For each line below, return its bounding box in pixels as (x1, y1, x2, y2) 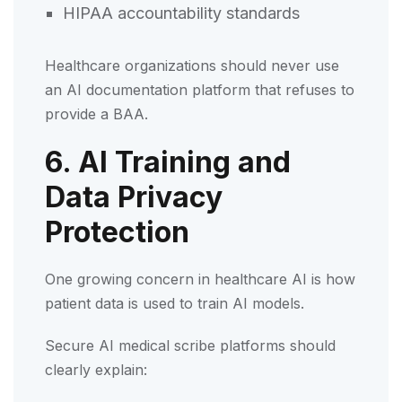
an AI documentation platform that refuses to (45, 80, 354, 99)
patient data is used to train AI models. (45, 293, 304, 312)
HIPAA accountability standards (63, 3, 304, 22)
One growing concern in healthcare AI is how (45, 269, 355, 288)
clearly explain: (45, 360, 147, 379)
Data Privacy (45, 179, 223, 214)
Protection (45, 214, 189, 249)
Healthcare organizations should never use (45, 56, 339, 74)
